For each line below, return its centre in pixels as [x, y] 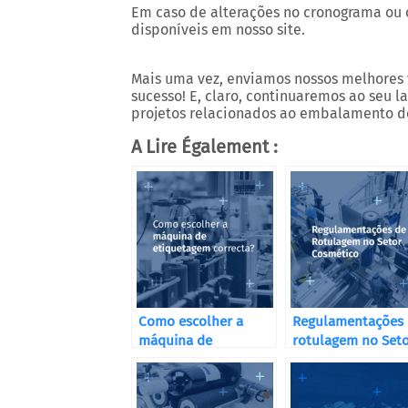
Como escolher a [191, 321]
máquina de [175, 341]
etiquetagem [178, 360]
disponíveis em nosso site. [218, 30]
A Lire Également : [204, 147]
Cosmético [325, 360]
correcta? [168, 379]
